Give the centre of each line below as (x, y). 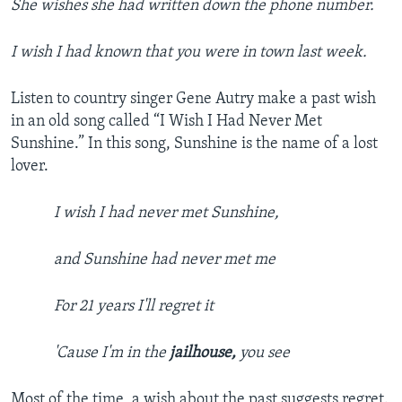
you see (263, 354)
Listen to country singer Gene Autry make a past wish (193, 100)
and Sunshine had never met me (165, 260)
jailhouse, (203, 354)
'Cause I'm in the (112, 354)
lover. (30, 167)
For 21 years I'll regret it (134, 307)
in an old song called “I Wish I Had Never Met (166, 122)
